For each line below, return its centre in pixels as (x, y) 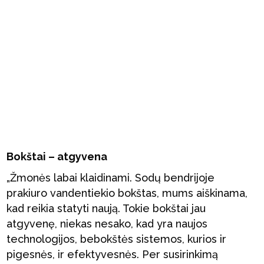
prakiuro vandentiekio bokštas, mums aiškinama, (127, 193)
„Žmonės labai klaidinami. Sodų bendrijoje (111, 178)
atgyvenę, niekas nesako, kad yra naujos (107, 224)
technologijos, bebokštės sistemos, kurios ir (117, 239)
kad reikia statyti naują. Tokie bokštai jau (106, 208)
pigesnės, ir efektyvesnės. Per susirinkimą (113, 254)
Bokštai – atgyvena (57, 156)
